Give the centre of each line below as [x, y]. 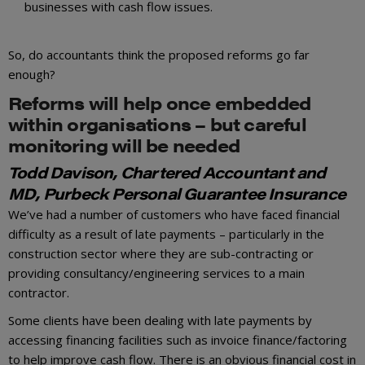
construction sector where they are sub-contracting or [161, 254]
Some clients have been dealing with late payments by [160, 321]
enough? [32, 74]
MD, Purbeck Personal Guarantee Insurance [177, 194]
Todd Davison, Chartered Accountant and [167, 173]
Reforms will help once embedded [160, 102]
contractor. [39, 293]
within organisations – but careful [157, 123]
